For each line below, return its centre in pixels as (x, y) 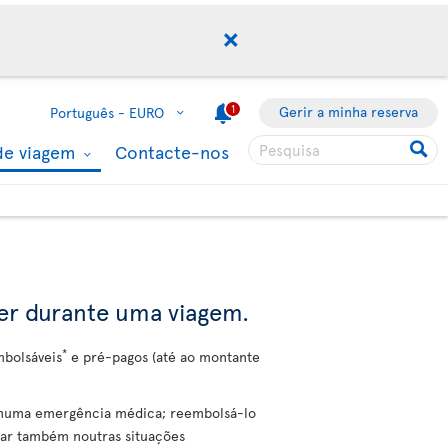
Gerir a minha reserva (348, 111)
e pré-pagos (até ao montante (163, 356)
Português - (87, 112)
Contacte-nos (172, 151)
